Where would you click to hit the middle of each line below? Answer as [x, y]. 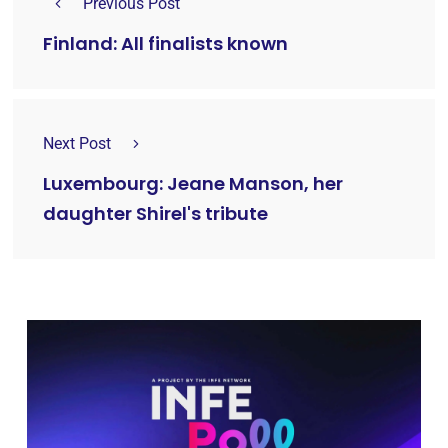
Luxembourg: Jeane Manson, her [193, 183]
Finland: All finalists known [165, 43]
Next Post [77, 143]
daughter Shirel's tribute [155, 213]
